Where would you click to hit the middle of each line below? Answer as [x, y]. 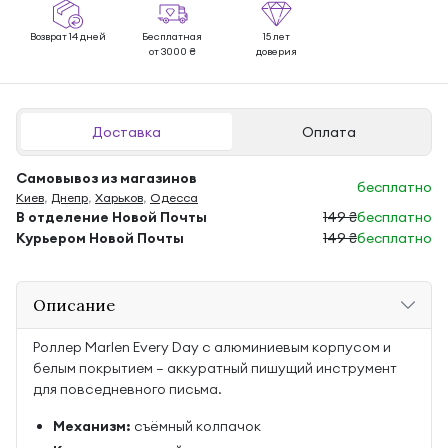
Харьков [119, 197]
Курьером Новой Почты [100, 238]
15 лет [276, 36]
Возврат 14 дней [68, 36]
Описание [74, 305]
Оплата [329, 132]
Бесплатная [172, 36]
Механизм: [92, 426]
